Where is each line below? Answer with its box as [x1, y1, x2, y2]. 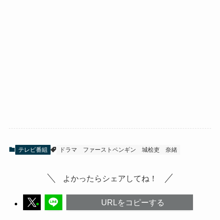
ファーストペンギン [82, 146, 136, 153]
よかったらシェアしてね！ [63, 173, 157, 183]
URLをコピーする [101, 198, 165, 207]
